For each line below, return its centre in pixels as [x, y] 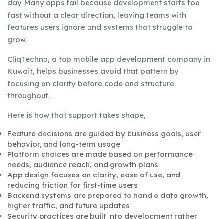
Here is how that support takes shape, [77, 115]
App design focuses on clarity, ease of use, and [94, 175]
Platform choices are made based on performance [100, 154]
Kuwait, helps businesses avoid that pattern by [93, 71]
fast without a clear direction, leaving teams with [97, 15]
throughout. [29, 95]
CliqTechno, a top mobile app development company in [109, 59]
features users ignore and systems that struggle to [100, 27]
